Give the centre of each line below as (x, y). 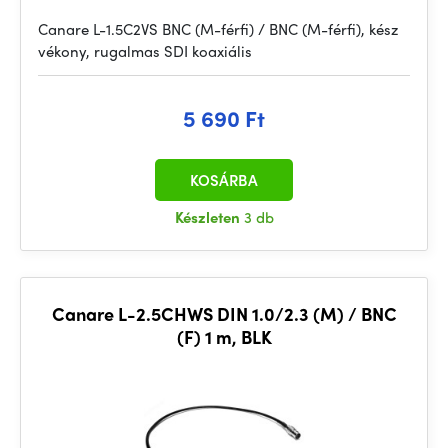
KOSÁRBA (224, 180)
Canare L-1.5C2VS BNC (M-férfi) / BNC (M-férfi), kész (218, 29)
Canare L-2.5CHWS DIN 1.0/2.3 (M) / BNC (224, 313)
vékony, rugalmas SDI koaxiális (145, 51)
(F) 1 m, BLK (224, 336)
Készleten (209, 217)
